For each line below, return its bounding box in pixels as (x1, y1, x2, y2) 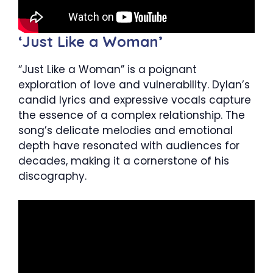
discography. (18, 169, 87, 184)
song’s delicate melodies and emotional (18, 123, 233, 138)
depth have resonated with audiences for (18, 138, 239, 154)
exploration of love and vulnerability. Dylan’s (18, 77, 250, 93)
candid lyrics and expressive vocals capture (18, 93, 251, 108)
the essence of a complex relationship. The (18, 108, 245, 123)
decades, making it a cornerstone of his (18, 154, 229, 169)
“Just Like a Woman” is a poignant (18, 62, 197, 77)
